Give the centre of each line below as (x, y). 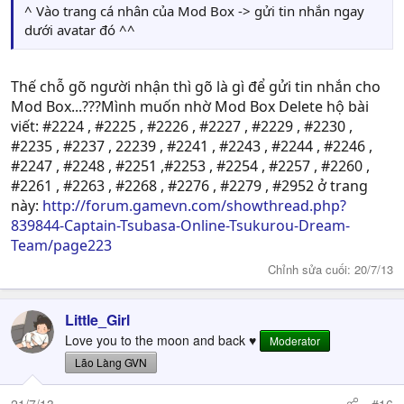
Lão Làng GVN (111, 362)
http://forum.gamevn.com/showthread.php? (194, 206)
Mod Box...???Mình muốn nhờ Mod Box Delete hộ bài (190, 106)
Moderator (295, 340)
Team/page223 (61, 245)
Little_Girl (97, 319)
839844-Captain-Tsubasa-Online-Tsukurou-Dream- (180, 225)
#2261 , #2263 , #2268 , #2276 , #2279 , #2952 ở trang (189, 186)
